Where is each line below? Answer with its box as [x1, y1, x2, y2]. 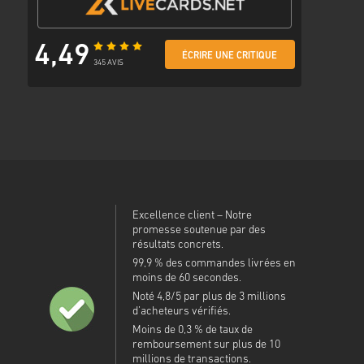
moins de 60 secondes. [132, 272, 241, 285]
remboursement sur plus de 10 [132, 339, 280, 352]
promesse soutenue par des [132, 224, 266, 237]
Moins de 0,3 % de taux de [132, 324, 253, 337]
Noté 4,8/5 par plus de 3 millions [132, 291, 286, 304]
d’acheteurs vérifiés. [132, 305, 231, 318]
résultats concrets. [132, 239, 223, 252]
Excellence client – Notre [132, 210, 252, 223]
